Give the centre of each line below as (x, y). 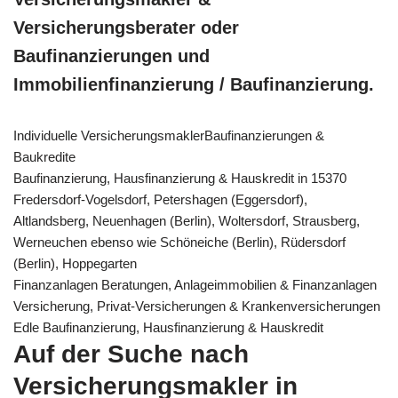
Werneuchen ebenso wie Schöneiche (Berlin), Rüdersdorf (179, 242)
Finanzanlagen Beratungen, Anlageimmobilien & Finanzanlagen (195, 284)
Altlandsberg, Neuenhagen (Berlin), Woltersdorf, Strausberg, (187, 220)
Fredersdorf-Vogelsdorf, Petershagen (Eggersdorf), (160, 199)
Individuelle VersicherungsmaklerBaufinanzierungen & (169, 135)
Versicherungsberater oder (126, 27)
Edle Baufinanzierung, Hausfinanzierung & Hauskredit (168, 327)
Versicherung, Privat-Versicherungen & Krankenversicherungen (197, 306)
